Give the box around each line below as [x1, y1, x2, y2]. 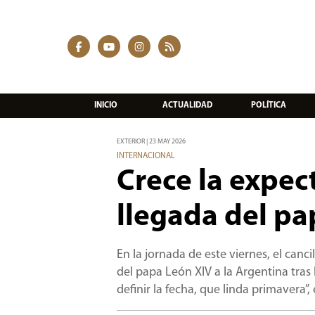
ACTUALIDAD [162, 101, 212, 110]
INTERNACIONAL [116, 152, 175, 161]
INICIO [94, 101, 117, 110]
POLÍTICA [251, 101, 286, 110]
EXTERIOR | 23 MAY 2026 [116, 138, 186, 146]
